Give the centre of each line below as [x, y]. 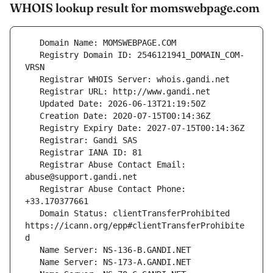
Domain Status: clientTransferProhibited [32, 214]
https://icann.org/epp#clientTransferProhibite [135, 226]
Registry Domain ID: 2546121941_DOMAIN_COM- [32, 55]
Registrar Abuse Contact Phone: [32, 189]
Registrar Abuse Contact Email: [32, 165]
